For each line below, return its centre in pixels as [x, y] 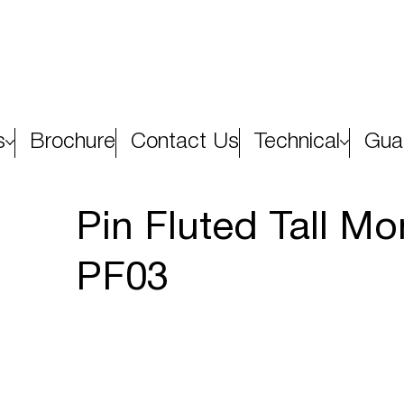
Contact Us [185, 142]
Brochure [73, 142]
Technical [297, 142]
